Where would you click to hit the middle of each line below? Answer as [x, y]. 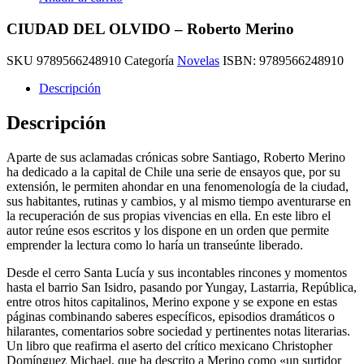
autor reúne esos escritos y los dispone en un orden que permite [168, 230]
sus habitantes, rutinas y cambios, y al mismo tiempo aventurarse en [179, 201]
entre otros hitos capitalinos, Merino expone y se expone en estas [172, 301]
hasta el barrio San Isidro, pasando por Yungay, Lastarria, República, [182, 287]
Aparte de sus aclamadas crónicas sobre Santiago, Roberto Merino [176, 157]
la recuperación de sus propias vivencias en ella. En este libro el [169, 215]
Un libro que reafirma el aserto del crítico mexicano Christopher [169, 345]
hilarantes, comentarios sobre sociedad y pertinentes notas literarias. [178, 331]
